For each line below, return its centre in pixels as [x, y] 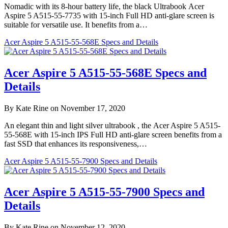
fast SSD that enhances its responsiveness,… [76, 144]
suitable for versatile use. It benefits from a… [76, 24]
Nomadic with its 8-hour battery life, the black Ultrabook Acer [104, 6]
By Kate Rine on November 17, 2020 [65, 108]
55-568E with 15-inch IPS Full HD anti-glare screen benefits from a [113, 134]
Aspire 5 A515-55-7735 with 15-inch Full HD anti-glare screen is [109, 15]
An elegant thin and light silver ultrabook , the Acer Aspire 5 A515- [112, 125]
